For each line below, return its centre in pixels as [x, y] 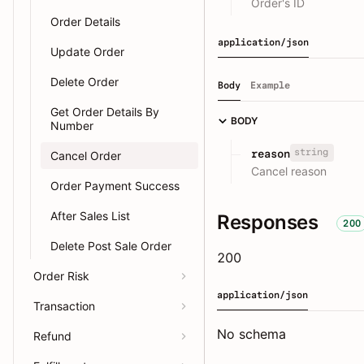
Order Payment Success [115, 186]
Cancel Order [86, 156]
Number [72, 126]
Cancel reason [289, 171]
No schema [251, 334]
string [311, 152]
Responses [268, 222]
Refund [52, 336]
